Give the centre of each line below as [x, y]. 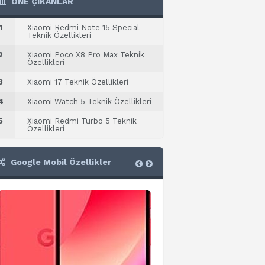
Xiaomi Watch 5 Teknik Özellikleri [89, 101]
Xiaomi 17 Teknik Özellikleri [78, 82]
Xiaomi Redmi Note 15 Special [83, 28]
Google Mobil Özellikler [60, 162]
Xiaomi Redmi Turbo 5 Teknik [82, 121]
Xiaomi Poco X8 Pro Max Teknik [86, 55]
